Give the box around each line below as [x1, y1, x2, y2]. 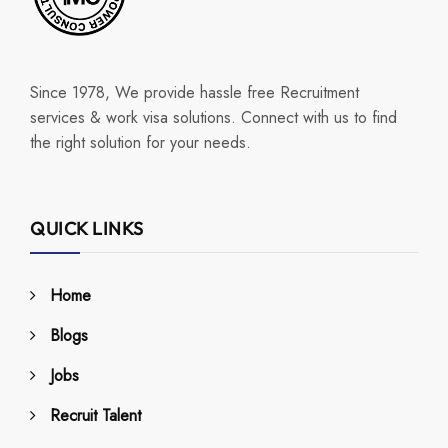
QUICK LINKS [30, 217, 144, 241]
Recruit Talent [50, 404, 141, 428]
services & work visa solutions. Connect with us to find [30, 106, 397, 130]
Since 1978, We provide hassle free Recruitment [30, 81, 359, 105]
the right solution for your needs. [30, 131, 251, 155]
